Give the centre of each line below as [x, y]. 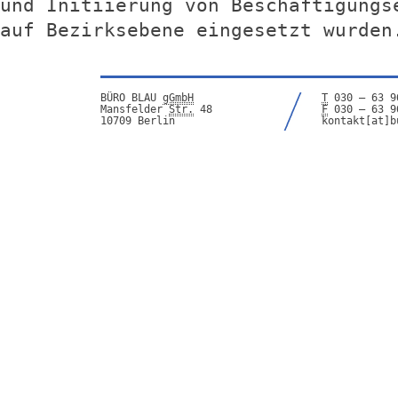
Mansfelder [135, 109]
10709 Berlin [138, 121]
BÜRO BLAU [131, 98]
